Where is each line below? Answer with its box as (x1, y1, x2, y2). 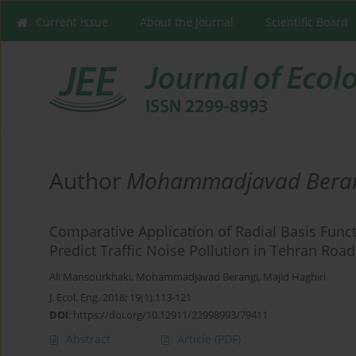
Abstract (66, 331, 110, 347)
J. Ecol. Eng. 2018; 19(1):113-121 (49, 290, 192, 305)
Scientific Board (265, 14, 348, 29)
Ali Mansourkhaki (49, 270, 131, 284)
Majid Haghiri (263, 270, 326, 284)
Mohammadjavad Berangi (136, 270, 258, 284)
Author (49, 165, 126, 196)
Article (177, 331, 215, 347)
